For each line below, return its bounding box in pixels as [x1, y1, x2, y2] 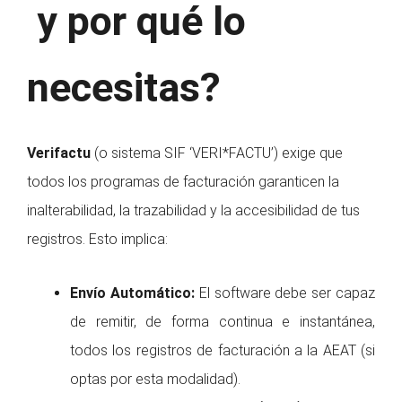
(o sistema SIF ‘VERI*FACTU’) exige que [91, 144, 343, 162]
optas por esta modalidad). [70, 371, 240, 389]
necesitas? [27, 64, 221, 112]
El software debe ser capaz [194, 284, 376, 302]
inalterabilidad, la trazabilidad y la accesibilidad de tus [27, 202, 360, 220]
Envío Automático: [70, 284, 195, 302]
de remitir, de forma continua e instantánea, [70, 313, 375, 331]
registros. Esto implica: [27, 231, 168, 249]
